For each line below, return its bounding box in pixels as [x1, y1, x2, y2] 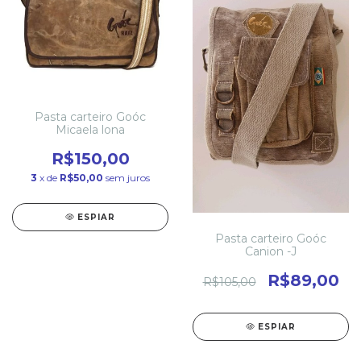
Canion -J [245, 243, 297, 259]
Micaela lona [56, 122, 125, 137]
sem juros [106, 172, 150, 184]
